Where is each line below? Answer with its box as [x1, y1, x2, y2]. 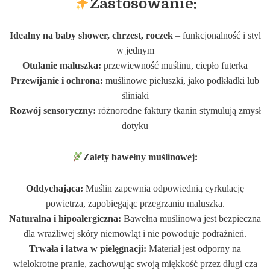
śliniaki [121, 90, 149, 102]
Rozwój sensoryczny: [9, 105, 96, 117]
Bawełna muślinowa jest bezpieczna [121, 213, 261, 225]
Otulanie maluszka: [22, 60, 101, 72]
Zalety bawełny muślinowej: [83, 152, 198, 163]
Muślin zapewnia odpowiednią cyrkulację [83, 183, 244, 195]
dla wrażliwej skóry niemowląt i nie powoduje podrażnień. [24, 228, 246, 240]
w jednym [116, 45, 154, 57]
